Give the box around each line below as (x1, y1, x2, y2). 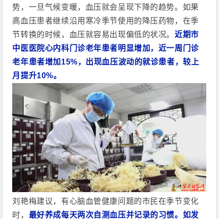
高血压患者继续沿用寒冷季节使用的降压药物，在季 (12, 16, 199, 25)
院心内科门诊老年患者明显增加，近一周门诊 (37, 44, 199, 52)
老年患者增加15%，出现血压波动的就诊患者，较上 (12, 57, 199, 66)
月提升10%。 (12, 71, 62, 80)
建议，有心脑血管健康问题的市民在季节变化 (37, 197, 199, 206)
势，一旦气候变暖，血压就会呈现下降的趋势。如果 (12, 2, 199, 11)
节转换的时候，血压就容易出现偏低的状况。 (12, 30, 175, 39)
